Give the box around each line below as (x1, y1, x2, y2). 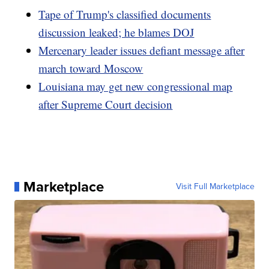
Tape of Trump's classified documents (38, 6, 211, 22)
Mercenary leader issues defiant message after (38, 42, 245, 58)
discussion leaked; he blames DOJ (38, 24, 195, 40)
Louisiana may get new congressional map (38, 78, 233, 94)
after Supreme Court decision (38, 96, 173, 112)
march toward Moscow (38, 60, 144, 76)
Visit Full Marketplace (175, 180, 255, 193)
